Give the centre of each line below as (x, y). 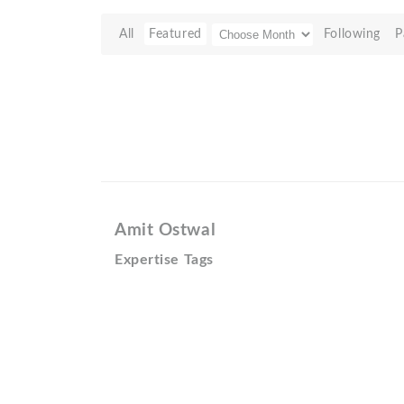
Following (352, 34)
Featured (175, 34)
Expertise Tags (164, 260)
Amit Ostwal (165, 230)
